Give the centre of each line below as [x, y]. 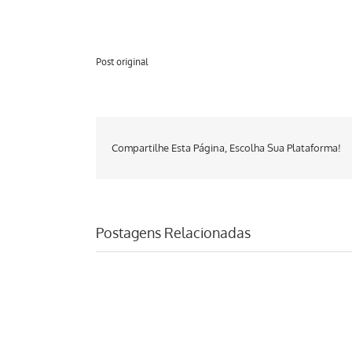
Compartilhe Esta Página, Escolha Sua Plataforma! [226, 148]
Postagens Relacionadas [173, 232]
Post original [122, 62]
